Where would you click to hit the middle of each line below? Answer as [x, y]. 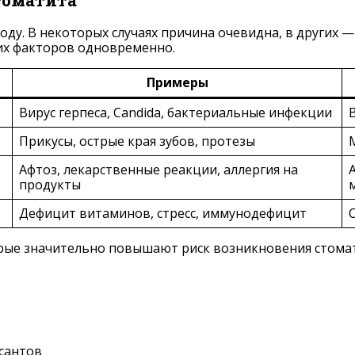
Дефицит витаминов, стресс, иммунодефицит [163, 214]
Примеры [177, 83]
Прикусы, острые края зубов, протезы [137, 141]
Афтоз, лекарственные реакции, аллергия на [158, 170]
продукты [50, 185]
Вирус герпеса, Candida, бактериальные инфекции [176, 113]
